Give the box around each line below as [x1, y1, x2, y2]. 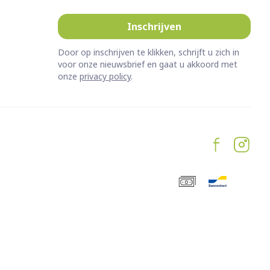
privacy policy [80, 71, 131, 82]
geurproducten [89, 29, 162, 42]
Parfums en [89, 17, 145, 30]
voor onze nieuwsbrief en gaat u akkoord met [58, 58, 237, 70]
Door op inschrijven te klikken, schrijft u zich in [58, 46, 239, 58]
